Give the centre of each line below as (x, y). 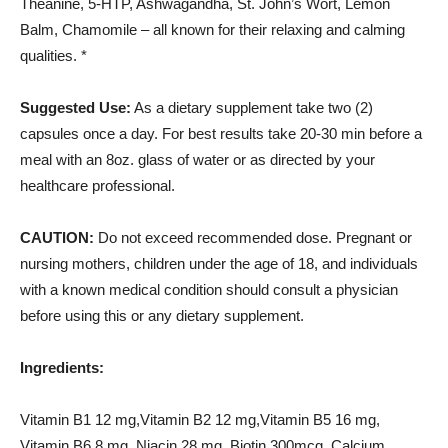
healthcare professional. (97, 185)
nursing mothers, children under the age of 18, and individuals (219, 263)
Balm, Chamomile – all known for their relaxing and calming (212, 29)
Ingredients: (62, 367)
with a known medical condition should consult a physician (209, 289)
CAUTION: (57, 237)
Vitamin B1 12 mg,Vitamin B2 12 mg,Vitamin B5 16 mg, (200, 419)
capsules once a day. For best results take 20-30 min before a (221, 133)
